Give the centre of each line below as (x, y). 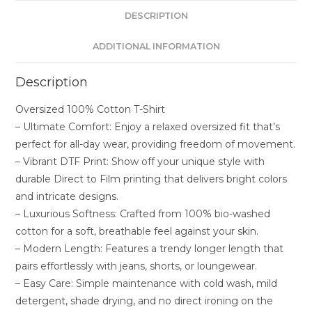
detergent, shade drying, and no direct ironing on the (145, 301)
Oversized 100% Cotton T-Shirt (91, 109)
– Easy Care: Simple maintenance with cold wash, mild (147, 283)
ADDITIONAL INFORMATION (156, 46)
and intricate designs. (67, 196)
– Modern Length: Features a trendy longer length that (150, 249)
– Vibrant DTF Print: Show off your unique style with (140, 162)
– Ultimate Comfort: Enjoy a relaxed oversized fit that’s (148, 127)
